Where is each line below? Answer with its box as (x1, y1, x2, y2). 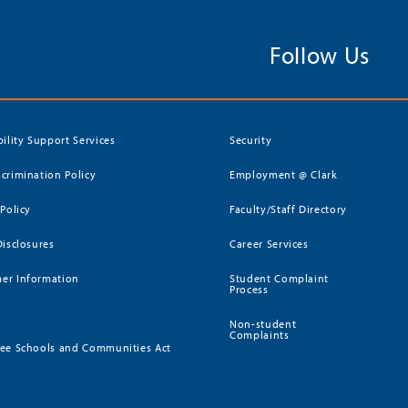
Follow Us (270, 39, 370, 70)
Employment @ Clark (229, 167, 338, 181)
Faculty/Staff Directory (229, 201, 347, 216)
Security (229, 132, 272, 147)
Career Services (229, 236, 309, 250)
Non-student (229, 316, 297, 331)
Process (229, 281, 269, 296)
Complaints (229, 327, 290, 342)
